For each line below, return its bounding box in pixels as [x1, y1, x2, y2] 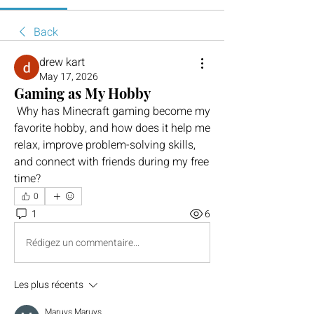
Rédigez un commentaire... [26, 235, 139, 250]
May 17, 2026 [39, 69, 98, 84]
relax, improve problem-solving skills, [14, 137, 196, 153]
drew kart [39, 54, 85, 71]
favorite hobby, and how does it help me [14, 120, 210, 137]
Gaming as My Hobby [14, 83, 151, 102]
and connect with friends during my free [14, 153, 209, 170]
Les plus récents [14, 278, 83, 292]
